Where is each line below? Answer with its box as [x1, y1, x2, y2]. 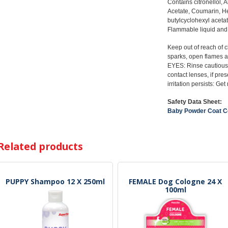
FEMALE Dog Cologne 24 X [129, 176, 222, 186]
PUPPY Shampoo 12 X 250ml [6, 176, 105, 186]
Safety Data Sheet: [167, 98, 222, 106]
